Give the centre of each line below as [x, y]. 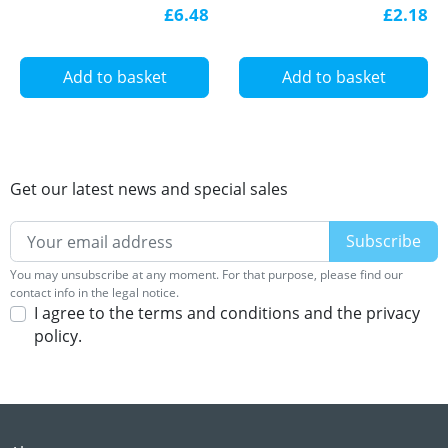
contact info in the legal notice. [94, 293]
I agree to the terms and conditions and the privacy [227, 313]
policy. [58, 336]
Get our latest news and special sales [149, 188]
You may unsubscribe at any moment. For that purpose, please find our [206, 275]
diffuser [53, 23]
